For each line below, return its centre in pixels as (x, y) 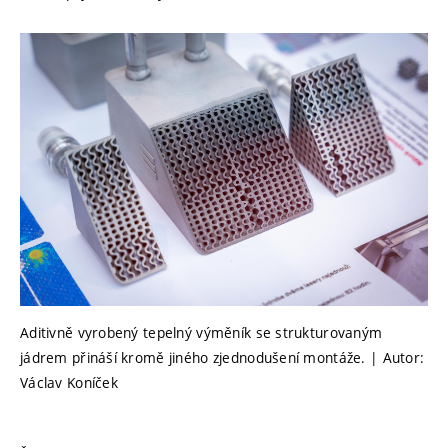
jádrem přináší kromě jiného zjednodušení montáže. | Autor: (222, 358)
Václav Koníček (69, 383)
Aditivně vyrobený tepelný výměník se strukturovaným (201, 333)
